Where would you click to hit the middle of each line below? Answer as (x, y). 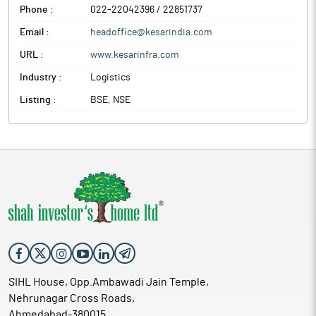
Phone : (37, 10)
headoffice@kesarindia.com (151, 32)
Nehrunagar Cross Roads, (72, 298)
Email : (35, 32)
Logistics (110, 78)
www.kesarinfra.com (135, 55)
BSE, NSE (110, 100)
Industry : (41, 78)
